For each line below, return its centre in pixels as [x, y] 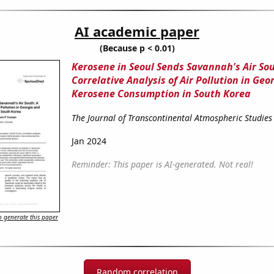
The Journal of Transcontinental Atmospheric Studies [172, 118]
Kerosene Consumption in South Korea [161, 94]
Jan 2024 [89, 141]
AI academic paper [137, 31]
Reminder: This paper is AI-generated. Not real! [162, 165]
